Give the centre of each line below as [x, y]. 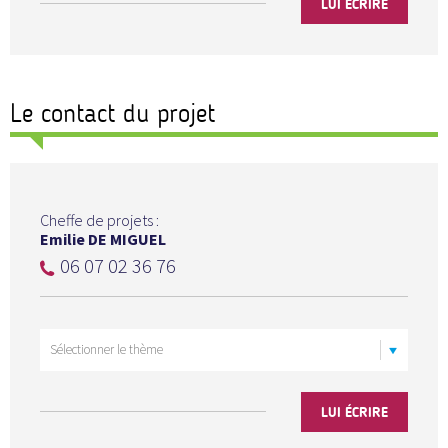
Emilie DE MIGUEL [103, 238]
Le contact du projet [112, 113]
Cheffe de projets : [99, 219]
